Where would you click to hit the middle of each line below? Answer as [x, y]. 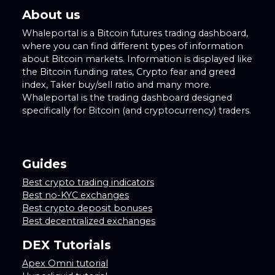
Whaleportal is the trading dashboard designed [127, 98]
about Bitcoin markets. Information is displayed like [137, 59]
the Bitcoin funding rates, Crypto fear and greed [129, 72]
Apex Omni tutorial [65, 264]
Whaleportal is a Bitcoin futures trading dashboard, [135, 33]
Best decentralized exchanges [89, 221]
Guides [45, 164]
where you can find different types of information [133, 46]
